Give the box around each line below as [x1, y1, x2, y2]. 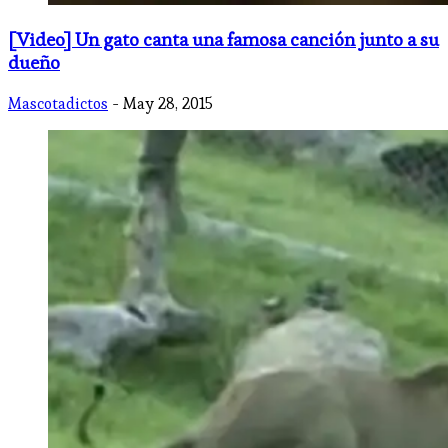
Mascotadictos [8, 93, 108, 115]
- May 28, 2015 [112, 93, 213, 115]
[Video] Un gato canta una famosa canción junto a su [8, 28, 439, 52]
